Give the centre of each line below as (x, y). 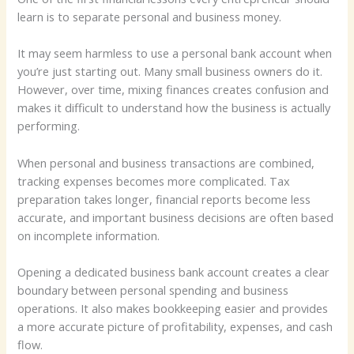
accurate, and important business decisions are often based (176, 217)
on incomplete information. (89, 235)
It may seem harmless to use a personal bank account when (175, 53)
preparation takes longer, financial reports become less (164, 199)
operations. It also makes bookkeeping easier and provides (173, 309)
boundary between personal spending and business (153, 290)
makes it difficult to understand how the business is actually (174, 108)
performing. (49, 126)
